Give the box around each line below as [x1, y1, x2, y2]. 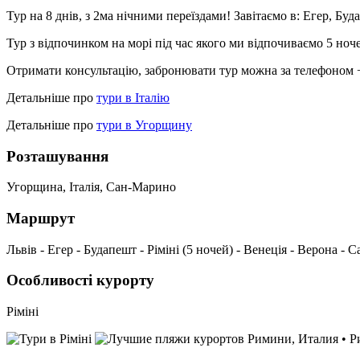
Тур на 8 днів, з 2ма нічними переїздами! [6, 8, 234, 22]
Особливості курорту [6, 272, 154, 289]
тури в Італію [96, 90, 170, 104]
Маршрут [6, 210, 75, 227]
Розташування [6, 147, 108, 165]
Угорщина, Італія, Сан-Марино [6, 180, 176, 194]
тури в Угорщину [96, 117, 192, 132]
